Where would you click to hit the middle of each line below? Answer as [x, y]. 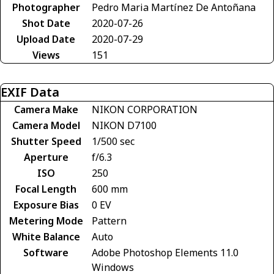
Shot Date [46, 24]
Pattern [109, 221]
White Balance [46, 237]
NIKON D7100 [124, 126]
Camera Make [46, 110]
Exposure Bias [46, 205]
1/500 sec [113, 142]
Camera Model [46, 126]
